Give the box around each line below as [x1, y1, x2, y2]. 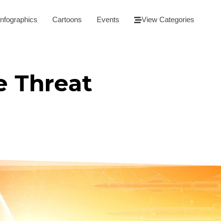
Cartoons [52, 15, 82, 24]
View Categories [142, 15, 194, 24]
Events [97, 15, 119, 24]
